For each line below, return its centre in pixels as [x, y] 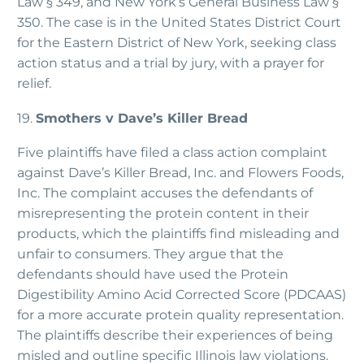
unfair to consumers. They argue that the [150, 254]
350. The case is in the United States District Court [179, 23]
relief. [34, 84]
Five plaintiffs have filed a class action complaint [172, 153]
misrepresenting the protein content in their [163, 214]
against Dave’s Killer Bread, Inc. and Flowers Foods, [180, 173]
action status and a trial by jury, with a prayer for [171, 63]
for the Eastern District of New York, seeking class [177, 43]
